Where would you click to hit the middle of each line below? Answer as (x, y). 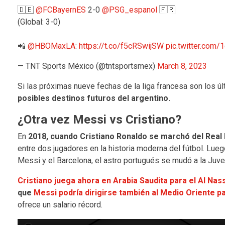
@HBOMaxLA (51, 46)
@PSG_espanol (129, 10)
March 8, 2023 (182, 66)
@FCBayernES (61, 10)
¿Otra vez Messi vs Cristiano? (99, 119)
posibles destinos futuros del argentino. (94, 98)
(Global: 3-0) (39, 22)
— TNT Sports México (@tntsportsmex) (87, 66)
